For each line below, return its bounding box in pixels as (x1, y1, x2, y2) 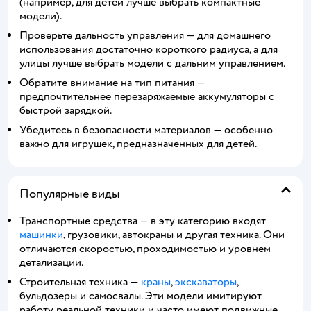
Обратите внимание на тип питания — (19, 75, 205, 90)
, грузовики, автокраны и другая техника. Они (63, 227, 285, 242)
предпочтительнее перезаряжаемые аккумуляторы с (19, 89, 274, 103)
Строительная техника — (19, 274, 141, 289)
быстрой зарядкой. (19, 103, 112, 117)
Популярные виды (19, 185, 120, 202)
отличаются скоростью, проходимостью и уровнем (19, 241, 271, 255)
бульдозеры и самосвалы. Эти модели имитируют (19, 288, 262, 303)
